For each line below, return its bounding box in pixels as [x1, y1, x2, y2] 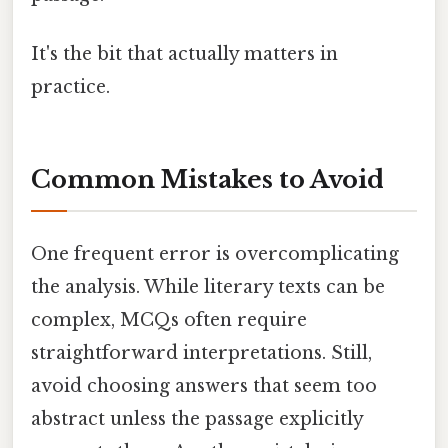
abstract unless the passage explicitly [31, 407, 363, 430]
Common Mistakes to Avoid [31, 164, 384, 194]
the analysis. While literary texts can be [31, 275, 385, 298]
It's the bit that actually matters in [31, 42, 338, 65]
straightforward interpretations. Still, [31, 341, 372, 364]
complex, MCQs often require [31, 308, 307, 331]
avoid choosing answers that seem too [31, 374, 377, 397]
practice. [31, 75, 110, 98]
